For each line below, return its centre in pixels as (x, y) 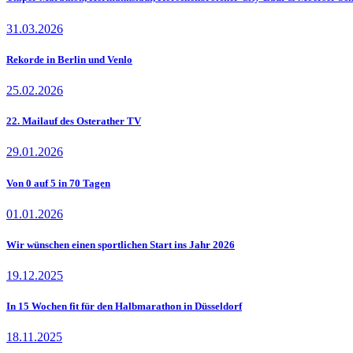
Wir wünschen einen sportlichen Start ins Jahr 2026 (121, 244)
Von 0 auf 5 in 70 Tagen (58, 183)
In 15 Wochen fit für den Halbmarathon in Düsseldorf (124, 307)
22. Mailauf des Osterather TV (74, 121)
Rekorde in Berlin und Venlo (69, 59)
